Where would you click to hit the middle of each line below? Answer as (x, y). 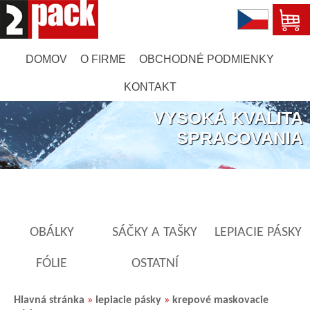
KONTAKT (150, 87)
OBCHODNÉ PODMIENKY (207, 59)
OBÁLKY (52, 232)
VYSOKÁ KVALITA (228, 118)
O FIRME (103, 59)
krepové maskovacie (220, 300)
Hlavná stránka (49, 300)
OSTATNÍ (155, 264)
